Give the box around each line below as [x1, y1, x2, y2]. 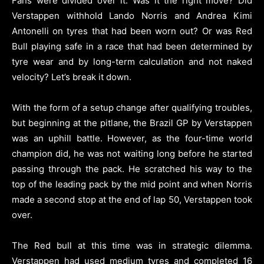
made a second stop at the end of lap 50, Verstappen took [12, 194, 252, 206]
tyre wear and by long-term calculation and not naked [12, 56, 252, 68]
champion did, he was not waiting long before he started [12, 148, 252, 160]
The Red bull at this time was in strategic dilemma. [12, 240, 252, 252]
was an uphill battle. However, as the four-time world [12, 133, 252, 144]
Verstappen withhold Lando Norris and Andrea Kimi [12, 10, 252, 22]
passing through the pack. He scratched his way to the [12, 163, 252, 175]
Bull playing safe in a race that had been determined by [12, 41, 252, 52]
